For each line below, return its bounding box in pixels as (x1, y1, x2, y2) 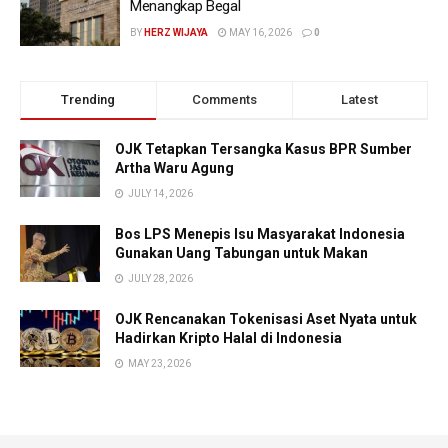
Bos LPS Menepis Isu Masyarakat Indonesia (115, 226, 405, 242)
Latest (341, 92, 379, 107)
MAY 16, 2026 (227, 26, 292, 38)
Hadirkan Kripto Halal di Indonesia (115, 330, 342, 346)
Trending (61, 92, 116, 107)
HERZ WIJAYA (144, 26, 208, 38)
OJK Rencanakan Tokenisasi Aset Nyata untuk (115, 311, 417, 327)
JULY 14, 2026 (126, 188, 193, 199)
